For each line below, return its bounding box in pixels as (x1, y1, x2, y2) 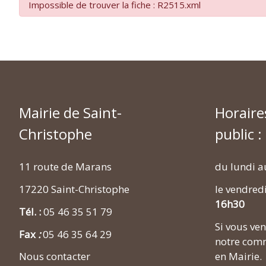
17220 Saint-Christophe (19, 182, 129, 197)
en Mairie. (215, 249, 262, 263)
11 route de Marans (19, 160, 112, 174)
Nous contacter (19, 249, 90, 264)
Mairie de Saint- (19, 103, 122, 123)
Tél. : (19, 204, 43, 218)
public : (215, 124, 262, 144)
